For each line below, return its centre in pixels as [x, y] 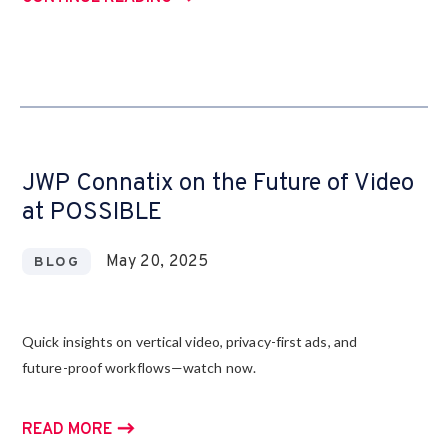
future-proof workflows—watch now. [139, 367]
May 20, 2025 [157, 261]
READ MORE [67, 430]
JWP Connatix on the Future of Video [218, 184]
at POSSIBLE [92, 213]
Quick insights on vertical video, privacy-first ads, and [190, 341]
